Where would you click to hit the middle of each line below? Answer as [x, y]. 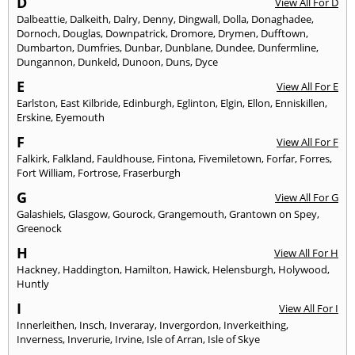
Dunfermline [287, 47]
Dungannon [45, 61]
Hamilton [147, 269]
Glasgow [88, 214]
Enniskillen [300, 103]
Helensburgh [243, 269]
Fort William [45, 172]
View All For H [306, 252]
